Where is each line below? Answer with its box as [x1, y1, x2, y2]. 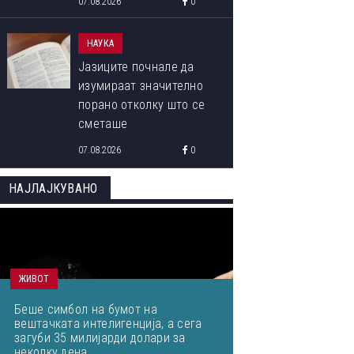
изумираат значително [78, 78, 203, 93]
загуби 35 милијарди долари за [14, 330, 186, 345]
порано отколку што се [78, 97, 205, 112]
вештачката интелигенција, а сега [14, 316, 202, 331]
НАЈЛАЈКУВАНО [9, 181, 98, 196]
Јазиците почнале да [78, 59, 194, 74]
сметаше [78, 116, 128, 131]
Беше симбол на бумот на [14, 302, 157, 317]
